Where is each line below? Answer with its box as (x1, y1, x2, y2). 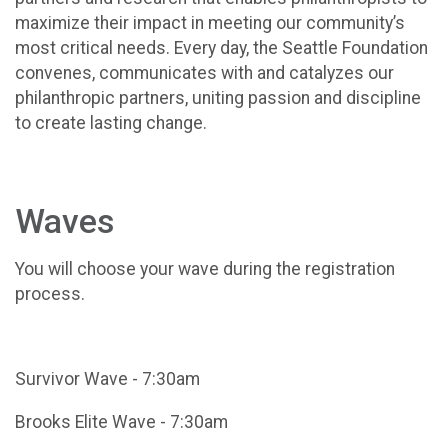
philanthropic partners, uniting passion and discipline (15, 87, 421, 108)
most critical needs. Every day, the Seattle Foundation (15, 37, 428, 58)
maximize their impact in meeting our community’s (15, 12, 405, 33)
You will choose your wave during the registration (15, 259, 395, 280)
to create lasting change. (15, 112, 215, 133)
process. (15, 284, 89, 305)
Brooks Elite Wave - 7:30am (15, 411, 232, 432)
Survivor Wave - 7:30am (15, 369, 204, 390)
